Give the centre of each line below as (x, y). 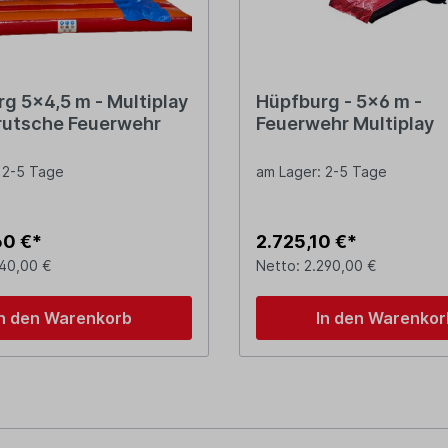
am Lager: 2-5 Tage (321, 172)
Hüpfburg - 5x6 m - (339, 102)
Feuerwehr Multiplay (345, 124)
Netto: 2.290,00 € (316, 266)
